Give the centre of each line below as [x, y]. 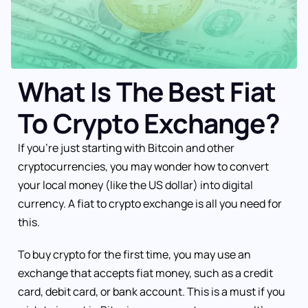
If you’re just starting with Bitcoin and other [126, 148]
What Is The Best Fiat [147, 92]
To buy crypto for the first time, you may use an [134, 254]
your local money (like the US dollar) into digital [135, 185]
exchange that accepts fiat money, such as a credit [145, 273]
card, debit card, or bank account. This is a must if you [152, 291]
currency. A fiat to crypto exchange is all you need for [150, 204]
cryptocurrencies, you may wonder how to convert [143, 167]
